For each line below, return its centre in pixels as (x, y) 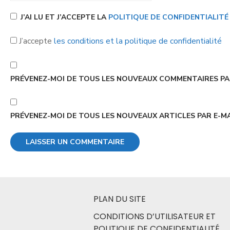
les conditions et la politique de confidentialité (138, 41)
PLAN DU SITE (120, 199)
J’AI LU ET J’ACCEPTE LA (64, 17)
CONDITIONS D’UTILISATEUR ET (155, 216)
